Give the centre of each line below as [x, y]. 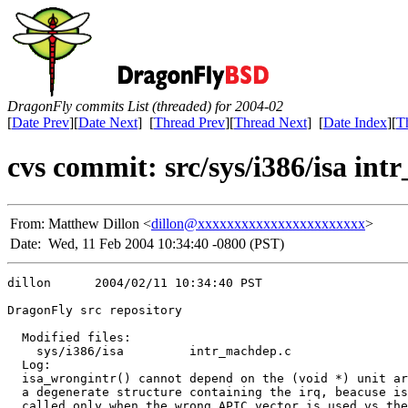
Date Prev [41, 122]
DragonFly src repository [95, 310]
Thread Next [270, 122]
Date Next [108, 122]
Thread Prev [189, 122]
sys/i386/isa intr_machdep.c [153, 351]
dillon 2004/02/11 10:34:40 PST [135, 282]
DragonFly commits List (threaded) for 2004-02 [145, 106]
